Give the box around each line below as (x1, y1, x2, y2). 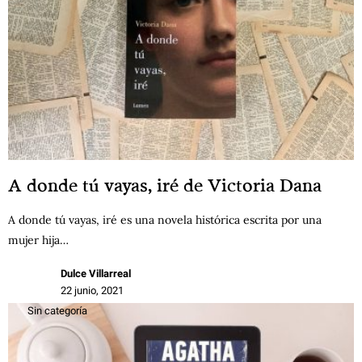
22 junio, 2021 (61, 284, 124, 297)
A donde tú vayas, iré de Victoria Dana (8, 173, 322, 196)
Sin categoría (27, 304, 87, 317)
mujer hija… (8, 232, 69, 247)
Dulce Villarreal (61, 267, 131, 280)
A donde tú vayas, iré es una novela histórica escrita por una (8, 212, 322, 227)
